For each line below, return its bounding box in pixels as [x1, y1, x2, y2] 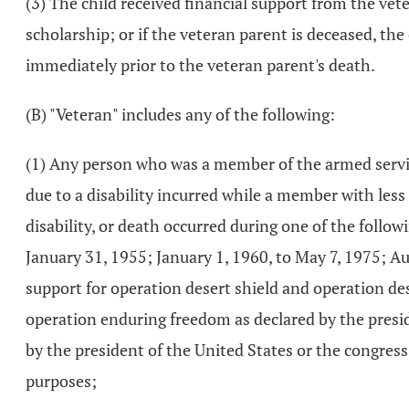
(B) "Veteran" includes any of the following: [26, 103, 335, 125]
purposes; [26, 370, 97, 392]
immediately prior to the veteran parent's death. [26, 54, 375, 76]
